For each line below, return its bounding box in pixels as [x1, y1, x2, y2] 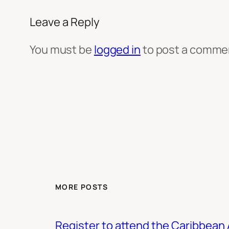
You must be [30, 41, 94, 57]
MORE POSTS [55, 182, 108, 192]
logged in [94, 41, 141, 57]
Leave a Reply [30, 14, 100, 30]
